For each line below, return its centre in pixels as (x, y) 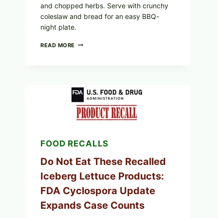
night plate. (58, 27)
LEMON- (87, 84)
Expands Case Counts (92, 206)
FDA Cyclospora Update (98, 191)
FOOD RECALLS (75, 143)
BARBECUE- (92, 43)
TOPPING (88, 101)
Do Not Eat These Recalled (103, 162)
